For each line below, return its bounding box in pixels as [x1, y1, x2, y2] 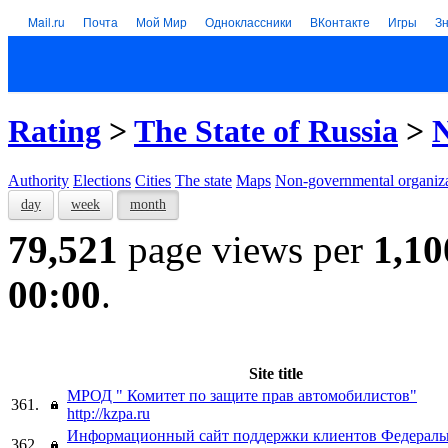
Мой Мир [136, 13, 187, 30]
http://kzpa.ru [67, 404, 150, 422]
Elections [73, 171, 131, 189]
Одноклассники [205, 13, 292, 30]
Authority [8, 171, 69, 189]
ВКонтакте [310, 13, 370, 30]
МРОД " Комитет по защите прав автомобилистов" [67, 386, 417, 404]
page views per [118, 227, 373, 271]
